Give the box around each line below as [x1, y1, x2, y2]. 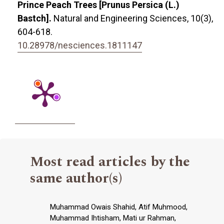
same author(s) [30, 167, 122, 189]
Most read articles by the [30, 151, 190, 173]
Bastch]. [17, 13, 53, 24]
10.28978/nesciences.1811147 [17, 40, 142, 51]
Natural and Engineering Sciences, [53, 13, 190, 24]
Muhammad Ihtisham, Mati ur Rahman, [50, 213, 176, 223]
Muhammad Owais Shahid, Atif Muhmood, [50, 202, 187, 212]
